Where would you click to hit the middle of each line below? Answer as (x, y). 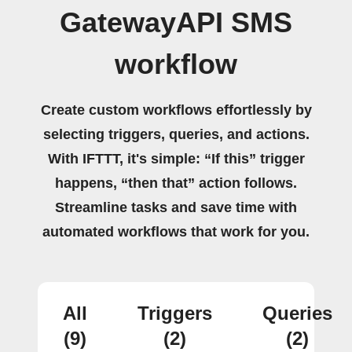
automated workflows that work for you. (176, 232)
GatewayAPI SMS (176, 23)
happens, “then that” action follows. (176, 183)
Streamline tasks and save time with (176, 207)
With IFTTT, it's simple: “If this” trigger (176, 159)
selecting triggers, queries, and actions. (176, 134)
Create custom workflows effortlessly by (176, 110)
